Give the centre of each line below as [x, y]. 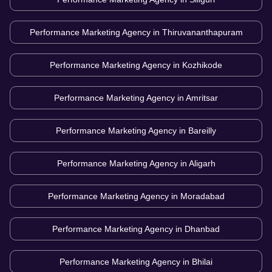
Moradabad [202, 196]
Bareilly [202, 130]
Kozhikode [202, 65]
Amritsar [202, 97]
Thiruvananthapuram [202, 32]
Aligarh [202, 163]
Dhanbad [202, 229]
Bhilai [202, 261]
